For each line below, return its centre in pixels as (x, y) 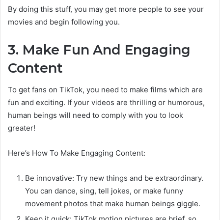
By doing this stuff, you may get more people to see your (106, 9)
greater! (22, 128)
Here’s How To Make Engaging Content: (77, 153)
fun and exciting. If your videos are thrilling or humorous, (106, 103)
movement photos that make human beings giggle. (113, 204)
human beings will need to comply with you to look (96, 115)
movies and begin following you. (64, 22)
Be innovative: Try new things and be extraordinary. (114, 178)
